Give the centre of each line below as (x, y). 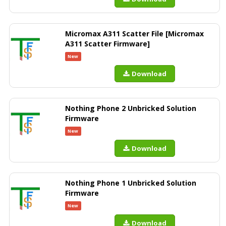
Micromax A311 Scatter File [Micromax (134, 34)
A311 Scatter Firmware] (107, 44)
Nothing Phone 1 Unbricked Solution (131, 183)
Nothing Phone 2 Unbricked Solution (131, 108)
